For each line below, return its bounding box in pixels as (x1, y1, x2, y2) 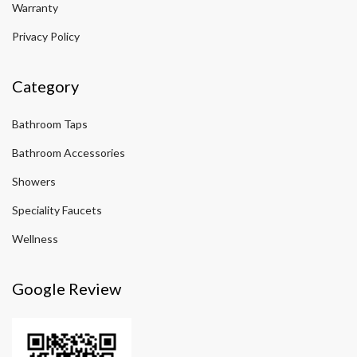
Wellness (12, 232, 58, 246)
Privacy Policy (12, 29, 80, 44)
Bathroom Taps (12, 117, 88, 131)
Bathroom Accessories (12, 146, 125, 160)
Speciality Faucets (12, 203, 102, 218)
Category (12, 76, 79, 96)
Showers (12, 175, 56, 189)
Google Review (12, 279, 121, 299)
